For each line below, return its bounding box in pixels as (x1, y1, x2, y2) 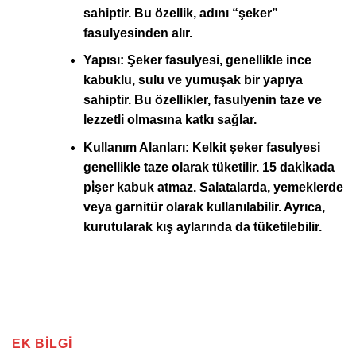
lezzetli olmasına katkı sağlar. (83, 113, 257, 127)
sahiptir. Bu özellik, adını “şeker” (83, 6, 278, 20)
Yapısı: (83, 53, 124, 68)
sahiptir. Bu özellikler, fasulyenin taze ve (83, 93, 322, 107)
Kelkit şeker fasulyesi (188, 140, 320, 154)
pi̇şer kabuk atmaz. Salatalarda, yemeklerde (83, 180, 343, 194)
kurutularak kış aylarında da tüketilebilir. (83, 219, 322, 234)
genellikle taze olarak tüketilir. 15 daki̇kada (83, 160, 335, 174)
